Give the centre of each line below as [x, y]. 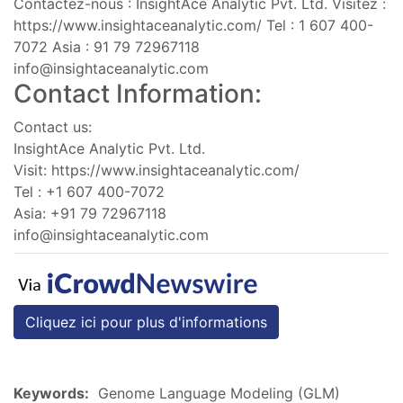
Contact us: [53, 126]
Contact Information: [138, 93]
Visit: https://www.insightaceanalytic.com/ [157, 170]
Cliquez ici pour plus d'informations [146, 322]
